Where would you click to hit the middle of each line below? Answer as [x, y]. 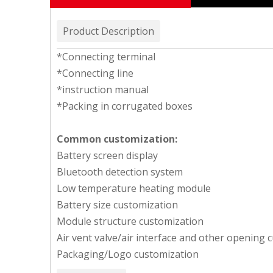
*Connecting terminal [106, 57]
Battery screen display [107, 155]
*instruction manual [103, 90]
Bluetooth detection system [120, 172]
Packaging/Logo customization [128, 254]
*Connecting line [95, 73]
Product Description [108, 31]
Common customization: [117, 139]
